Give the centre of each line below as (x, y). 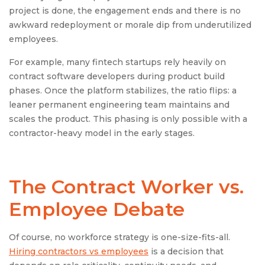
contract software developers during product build (117, 77)
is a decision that (186, 252)
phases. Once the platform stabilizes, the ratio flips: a (123, 91)
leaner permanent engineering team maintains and (119, 105)
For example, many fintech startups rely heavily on (117, 62)
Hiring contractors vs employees (79, 252)
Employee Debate (97, 209)
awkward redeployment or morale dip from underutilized (130, 25)
